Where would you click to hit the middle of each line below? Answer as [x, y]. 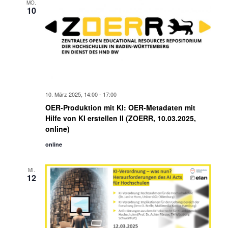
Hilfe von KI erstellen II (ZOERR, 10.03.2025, [120, 118]
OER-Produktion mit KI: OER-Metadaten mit [120, 107]
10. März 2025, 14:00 [71, 94]
